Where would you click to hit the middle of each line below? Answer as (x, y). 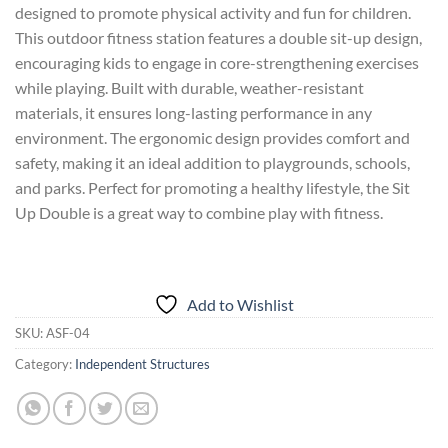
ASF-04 (68, 333)
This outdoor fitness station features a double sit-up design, (218, 38)
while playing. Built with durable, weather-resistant (189, 88)
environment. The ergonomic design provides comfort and (212, 138)
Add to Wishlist (240, 305)
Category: (45, 364)
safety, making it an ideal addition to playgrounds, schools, (212, 163)
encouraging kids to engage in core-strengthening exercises (217, 63)
